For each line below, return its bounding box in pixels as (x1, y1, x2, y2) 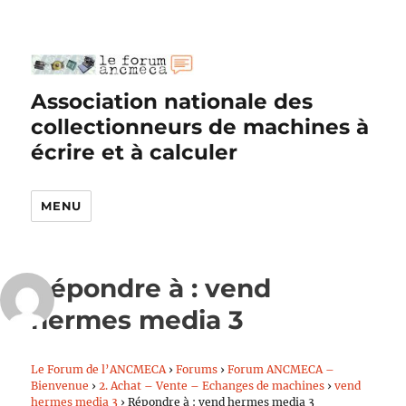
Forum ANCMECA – (227, 362, 335, 376)
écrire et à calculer (31, 140, 238, 165)
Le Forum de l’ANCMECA (31, 362, 167, 376)
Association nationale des (31, 89, 314, 114)
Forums (176, 362, 218, 376)
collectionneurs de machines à (31, 114, 370, 140)
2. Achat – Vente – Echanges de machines (99, 379, 325, 392)
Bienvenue (31, 379, 90, 392)
